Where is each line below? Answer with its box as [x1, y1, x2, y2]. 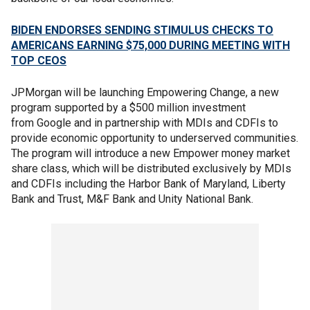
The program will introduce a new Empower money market [11, 147, 290, 160]
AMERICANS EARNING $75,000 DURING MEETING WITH [11, 39, 290, 52]
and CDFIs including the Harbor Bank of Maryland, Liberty [11, 177, 286, 190]
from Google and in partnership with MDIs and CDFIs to [11, 116, 278, 129]
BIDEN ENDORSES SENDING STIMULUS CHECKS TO [11, 24, 273, 37]
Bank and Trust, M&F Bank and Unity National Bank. [11, 192, 253, 206]
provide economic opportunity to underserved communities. [11, 131, 298, 145]
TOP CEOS [11, 54, 66, 67]
